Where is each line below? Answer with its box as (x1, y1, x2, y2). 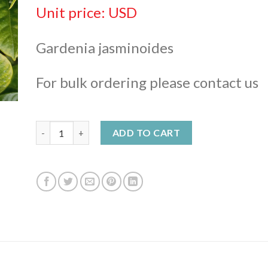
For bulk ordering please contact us (35, 74, 258, 92)
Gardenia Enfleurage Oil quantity (35, 122, 171, 133)
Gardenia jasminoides (35, 38, 173, 56)
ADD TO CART (112, 127, 181, 139)
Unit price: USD (35, 3, 137, 21)
